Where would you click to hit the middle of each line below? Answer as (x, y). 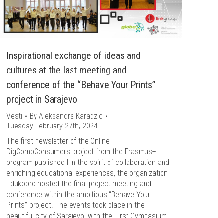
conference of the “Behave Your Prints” (81, 85)
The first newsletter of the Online (58, 141)
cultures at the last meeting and (66, 70)
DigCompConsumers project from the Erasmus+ (81, 152)
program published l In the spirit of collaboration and (88, 162)
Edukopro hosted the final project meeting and (79, 184)
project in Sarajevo (42, 99)
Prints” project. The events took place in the (75, 205)
